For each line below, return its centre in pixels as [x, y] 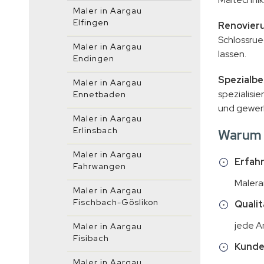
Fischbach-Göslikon [116, 202]
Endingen [94, 58]
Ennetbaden [100, 94]
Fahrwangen [100, 166]
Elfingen [91, 22]
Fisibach [91, 238]
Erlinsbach [95, 130]
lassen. [232, 54]
